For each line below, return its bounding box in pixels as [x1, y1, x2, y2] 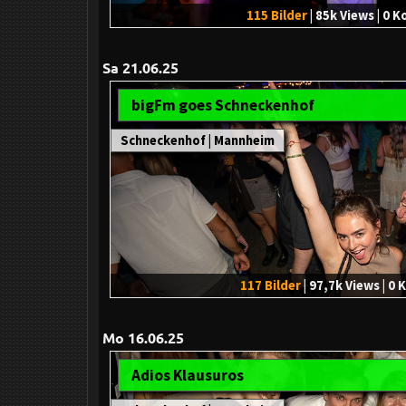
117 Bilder [240, 277, 301, 295]
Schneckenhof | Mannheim [121, 132, 275, 150]
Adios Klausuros [131, 365, 244, 386]
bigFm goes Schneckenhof [131, 95, 314, 116]
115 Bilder [246, 7, 307, 24]
